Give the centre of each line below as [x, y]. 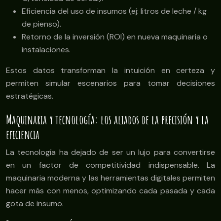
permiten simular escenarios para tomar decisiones [110, 83]
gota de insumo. [35, 204]
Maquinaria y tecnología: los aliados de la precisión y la [107, 120]
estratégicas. [30, 96]
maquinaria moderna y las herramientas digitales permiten [110, 178]
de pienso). [41, 24]
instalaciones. [46, 50]
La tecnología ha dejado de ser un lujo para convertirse [110, 152]
